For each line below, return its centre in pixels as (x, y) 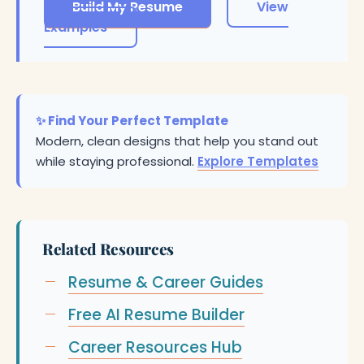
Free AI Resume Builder (156, 315)
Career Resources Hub (155, 347)
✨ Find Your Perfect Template (132, 121)
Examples (76, 27)
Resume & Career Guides (166, 282)
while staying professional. (117, 161)
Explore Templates (258, 161)
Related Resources (108, 249)
